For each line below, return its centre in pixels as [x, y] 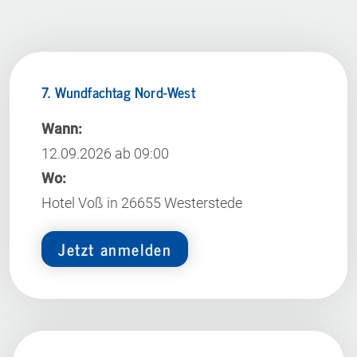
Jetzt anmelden [115, 249]
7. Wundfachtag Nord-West [118, 92]
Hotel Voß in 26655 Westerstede [142, 203]
